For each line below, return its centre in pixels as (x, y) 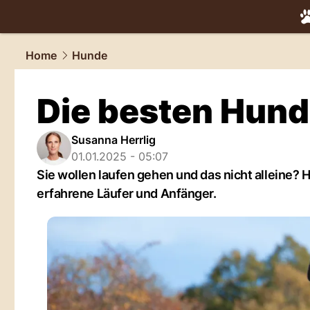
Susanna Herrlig (113, 140)
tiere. (267, 33)
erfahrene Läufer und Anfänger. (127, 193)
